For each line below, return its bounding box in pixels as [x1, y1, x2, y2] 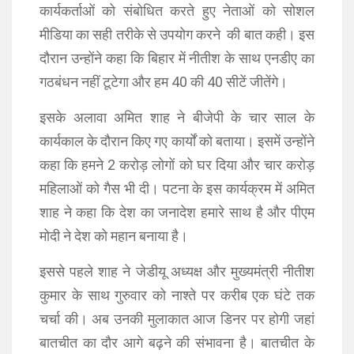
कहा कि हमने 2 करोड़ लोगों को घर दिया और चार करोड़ [40, 156, 314, 173]
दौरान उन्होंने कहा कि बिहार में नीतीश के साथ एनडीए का [40, 50, 314, 66]
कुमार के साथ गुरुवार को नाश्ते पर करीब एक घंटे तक [40, 287, 314, 303]
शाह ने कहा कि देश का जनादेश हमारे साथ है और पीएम [40, 204, 314, 220]
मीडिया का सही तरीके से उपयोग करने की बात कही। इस [40, 26, 314, 43]
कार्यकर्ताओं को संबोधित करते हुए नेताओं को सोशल [40, 2, 314, 19]
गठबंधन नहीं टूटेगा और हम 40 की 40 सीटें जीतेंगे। [40, 73, 288, 90]
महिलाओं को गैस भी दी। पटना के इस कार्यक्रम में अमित [40, 180, 314, 197]
